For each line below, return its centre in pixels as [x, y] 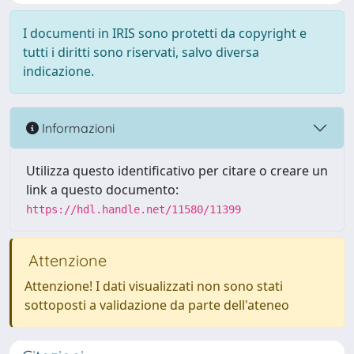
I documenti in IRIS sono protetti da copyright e [165, 33]
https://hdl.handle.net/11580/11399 [134, 209]
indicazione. [58, 71]
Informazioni [77, 128]
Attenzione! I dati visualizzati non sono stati [154, 286]
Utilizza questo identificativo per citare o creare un [177, 171]
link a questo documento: [102, 190]
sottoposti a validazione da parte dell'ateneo [157, 305]
